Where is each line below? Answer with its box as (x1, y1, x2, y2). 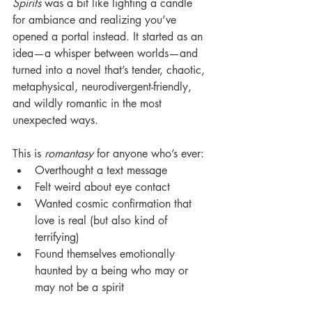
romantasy (45, 146, 93, 161)
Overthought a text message (35, 162, 167, 178)
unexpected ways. (13, 112, 98, 127)
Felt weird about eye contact (35, 179, 170, 194)
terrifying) (35, 229, 79, 244)
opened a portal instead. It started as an (13, 29, 206, 44)
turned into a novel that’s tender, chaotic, (13, 62, 208, 77)
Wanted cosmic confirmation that (35, 196, 195, 211)
